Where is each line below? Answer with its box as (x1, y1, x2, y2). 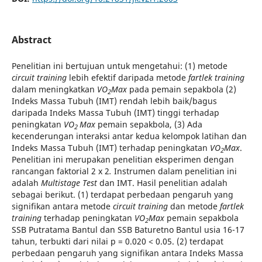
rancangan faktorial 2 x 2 (11, 165, 109, 177)
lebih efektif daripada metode (66, 71, 188, 83)
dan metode (167, 200, 220, 212)
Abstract (11, 33, 51, 46)
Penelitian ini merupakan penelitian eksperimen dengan (11, 153, 234, 165)
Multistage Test (40, 177, 97, 188)
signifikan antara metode (11, 200, 113, 212)
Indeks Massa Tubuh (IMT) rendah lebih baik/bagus (11, 95, 217, 106)
